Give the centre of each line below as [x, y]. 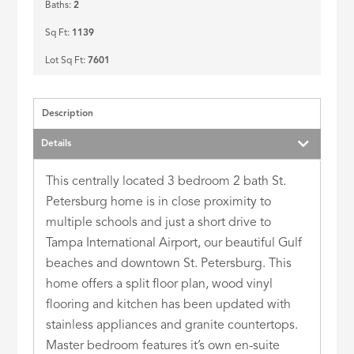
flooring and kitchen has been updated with [169, 305]
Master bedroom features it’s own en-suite [163, 346]
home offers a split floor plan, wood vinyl [160, 284]
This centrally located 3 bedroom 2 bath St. [166, 181]
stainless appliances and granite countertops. [172, 325]
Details [56, 143]
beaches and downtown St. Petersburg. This [169, 264]
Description [68, 113]
